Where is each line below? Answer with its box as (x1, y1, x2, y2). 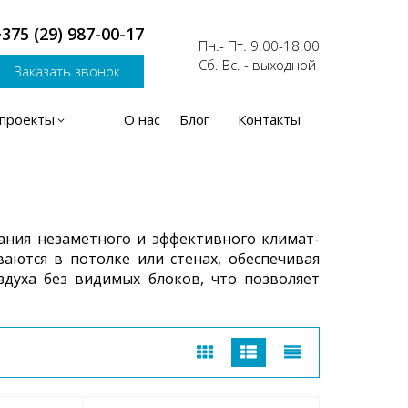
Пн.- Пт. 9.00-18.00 (199, 36, 320, 55)
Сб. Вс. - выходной (199, 56, 316, 74)
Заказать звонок (15, 62, 121, 80)
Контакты (238, 110, 301, 128)
